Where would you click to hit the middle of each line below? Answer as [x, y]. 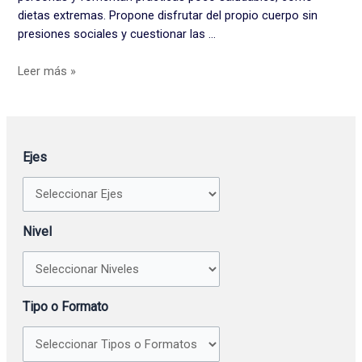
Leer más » [47, 72]
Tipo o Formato [65, 307]
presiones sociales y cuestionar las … [117, 34]
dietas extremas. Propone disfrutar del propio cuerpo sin [168, 15]
